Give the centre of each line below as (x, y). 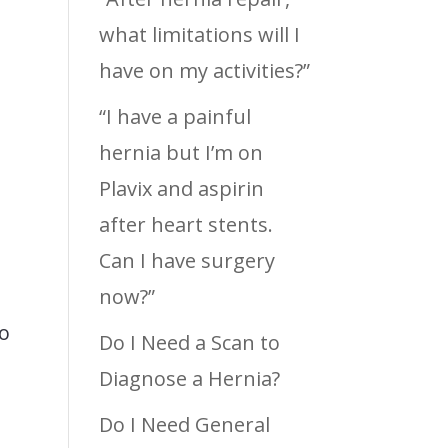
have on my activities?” (204, 70)
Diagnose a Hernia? (189, 378)
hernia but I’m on (180, 152)
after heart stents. (185, 224)
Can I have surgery (186, 260)
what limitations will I (199, 34)
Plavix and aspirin (181, 188)
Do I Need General (184, 424)
